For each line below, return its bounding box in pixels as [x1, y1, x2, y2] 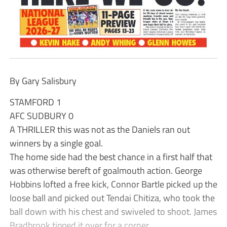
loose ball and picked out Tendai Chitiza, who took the [9, 190, 215, 205]
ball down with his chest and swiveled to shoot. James [9, 204, 217, 218]
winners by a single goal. [9, 135, 103, 150]
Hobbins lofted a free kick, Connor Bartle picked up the [9, 176, 217, 191]
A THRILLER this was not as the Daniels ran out [9, 122, 190, 136]
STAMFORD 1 [9, 94, 61, 109]
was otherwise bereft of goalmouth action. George [9, 163, 202, 177]
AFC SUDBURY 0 [9, 108, 73, 123]
